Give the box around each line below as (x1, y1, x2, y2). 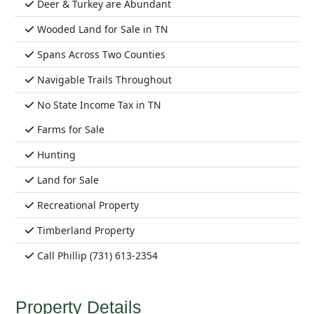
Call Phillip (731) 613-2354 (34, 249, 158, 263)
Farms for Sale (34, 123, 104, 137)
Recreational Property (34, 198, 139, 212)
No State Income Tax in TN (34, 98, 161, 112)
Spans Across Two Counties (34, 48, 165, 62)
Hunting (34, 148, 76, 162)
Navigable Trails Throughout (34, 73, 172, 87)
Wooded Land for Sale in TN (34, 22, 168, 36)
